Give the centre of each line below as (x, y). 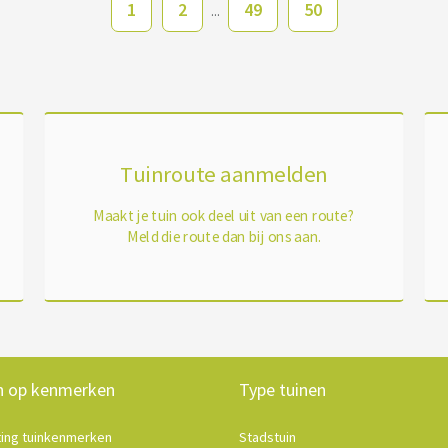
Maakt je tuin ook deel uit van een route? (224, 215)
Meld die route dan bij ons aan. (224, 236)
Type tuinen (282, 389)
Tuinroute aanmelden (224, 174)
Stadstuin (267, 437)
